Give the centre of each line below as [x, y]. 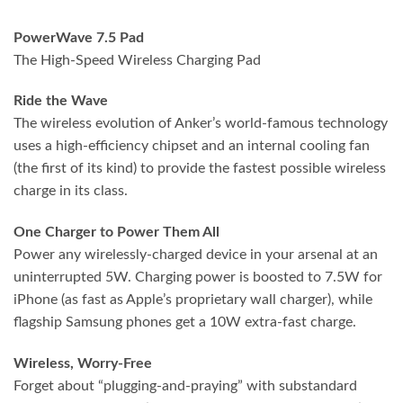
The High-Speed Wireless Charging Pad [137, 60]
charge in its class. [71, 191]
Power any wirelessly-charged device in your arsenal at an [196, 255]
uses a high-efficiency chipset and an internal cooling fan [192, 146]
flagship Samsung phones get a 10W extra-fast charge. [185, 322]
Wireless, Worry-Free [83, 363]
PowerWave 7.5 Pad [79, 37]
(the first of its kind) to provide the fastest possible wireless [200, 169]
